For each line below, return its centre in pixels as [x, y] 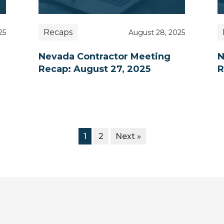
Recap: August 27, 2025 [94, 69]
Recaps [58, 32]
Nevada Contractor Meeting [104, 57]
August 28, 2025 [157, 32]
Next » [128, 136]
